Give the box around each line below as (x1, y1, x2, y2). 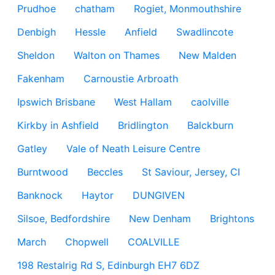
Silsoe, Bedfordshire (17, 212, 110, 225)
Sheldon (17, 49, 55, 61)
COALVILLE (128, 236, 180, 248)
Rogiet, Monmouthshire (134, 2, 241, 15)
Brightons (210, 212, 254, 225)
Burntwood (17, 166, 68, 178)
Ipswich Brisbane (17, 96, 95, 108)
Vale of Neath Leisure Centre (66, 142, 200, 155)
